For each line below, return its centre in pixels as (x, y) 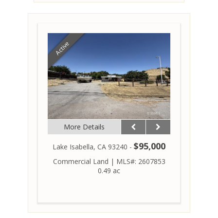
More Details (84, 127)
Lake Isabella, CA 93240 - (93, 146)
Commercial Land (81, 161)
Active (62, 48)
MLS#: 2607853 (141, 161)
